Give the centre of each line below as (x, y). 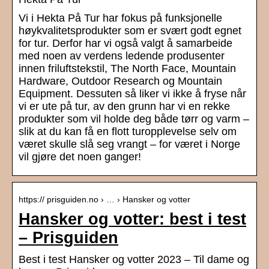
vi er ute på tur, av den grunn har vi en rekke (124, 107)
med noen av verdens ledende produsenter (122, 56)
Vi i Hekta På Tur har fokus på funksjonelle (120, 18)
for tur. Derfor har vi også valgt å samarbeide (125, 44)
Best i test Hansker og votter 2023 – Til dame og (134, 260)
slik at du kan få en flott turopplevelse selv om (128, 132)
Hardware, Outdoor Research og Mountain (120, 81)
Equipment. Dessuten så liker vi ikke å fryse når (132, 94)
